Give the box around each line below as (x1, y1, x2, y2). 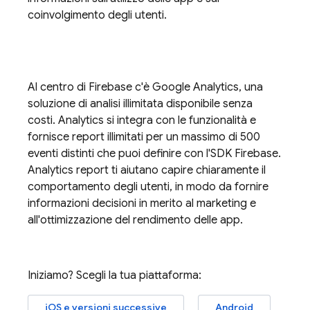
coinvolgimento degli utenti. (28, 8, 167, 22)
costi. (28, 113, 58, 127)
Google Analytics (152, 80, 239, 94)
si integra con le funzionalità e (104, 113, 256, 127)
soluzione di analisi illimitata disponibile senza (28, 97, 253, 111)
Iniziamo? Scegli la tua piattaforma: (28, 268, 201, 282)
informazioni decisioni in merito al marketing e (28, 197, 256, 210)
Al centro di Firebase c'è (28, 80, 152, 94)
